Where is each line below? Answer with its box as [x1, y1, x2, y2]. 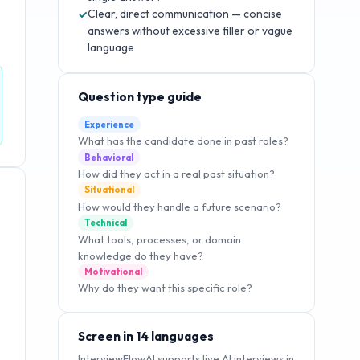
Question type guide [78, 89, 202, 105]
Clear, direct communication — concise [88, 6, 282, 22]
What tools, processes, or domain [78, 232, 241, 246]
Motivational [84, 265, 142, 277]
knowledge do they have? [78, 248, 203, 262]
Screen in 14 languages [78, 329, 214, 345]
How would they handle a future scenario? [78, 199, 281, 213]
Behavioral [84, 151, 133, 163]
